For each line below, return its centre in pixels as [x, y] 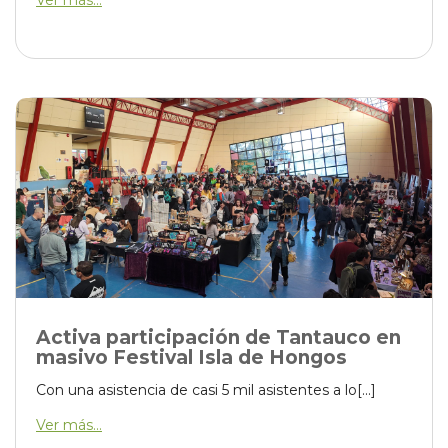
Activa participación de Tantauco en [218, 337]
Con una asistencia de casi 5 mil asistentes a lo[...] [206, 390]
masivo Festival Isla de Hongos [191, 357]
